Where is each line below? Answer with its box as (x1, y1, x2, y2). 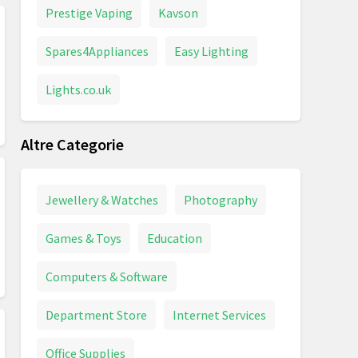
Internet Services (173, 307, 266, 324)
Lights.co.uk (46, 82, 111, 98)
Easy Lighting (174, 43, 249, 60)
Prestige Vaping (46, 5, 133, 22)
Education (147, 230, 202, 247)
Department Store (46, 307, 147, 324)
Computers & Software (46, 268, 168, 285)
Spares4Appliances (46, 43, 149, 60)
